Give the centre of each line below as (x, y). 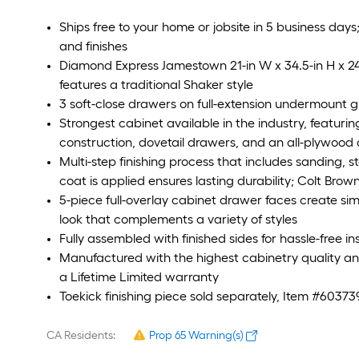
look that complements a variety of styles (178, 219)
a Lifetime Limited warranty (139, 277)
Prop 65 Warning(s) (196, 335)
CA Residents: (81, 335)
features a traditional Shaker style (156, 85)
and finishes (93, 46)
